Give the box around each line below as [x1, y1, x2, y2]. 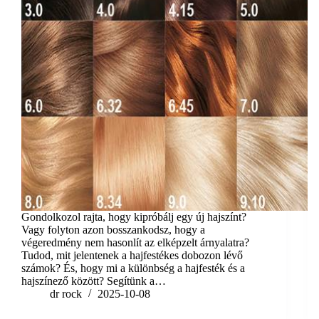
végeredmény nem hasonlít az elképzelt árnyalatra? [21, 236, 249, 249]
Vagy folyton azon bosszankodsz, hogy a [21, 224, 205, 236]
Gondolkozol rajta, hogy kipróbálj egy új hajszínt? [21, 211, 246, 224]
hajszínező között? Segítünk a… [21, 275, 166, 288]
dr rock [50, 288, 82, 300]
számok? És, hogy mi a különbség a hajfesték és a [21, 262, 245, 275]
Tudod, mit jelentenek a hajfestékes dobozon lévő [21, 249, 243, 262]
